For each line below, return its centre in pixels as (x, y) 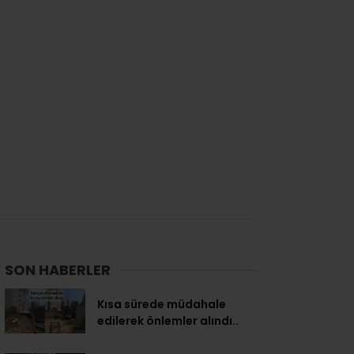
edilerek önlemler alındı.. (168, 320)
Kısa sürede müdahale (162, 304)
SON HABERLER (58, 269)
